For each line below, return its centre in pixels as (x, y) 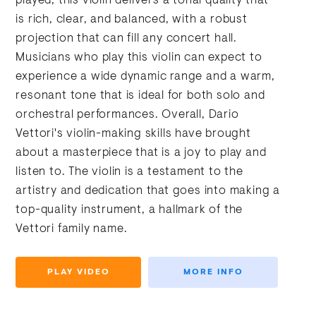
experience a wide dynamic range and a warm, (145, 77)
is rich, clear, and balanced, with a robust (132, 20)
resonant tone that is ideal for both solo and (140, 96)
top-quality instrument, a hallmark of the (129, 211)
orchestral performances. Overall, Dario (127, 115)
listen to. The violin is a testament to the (129, 172)
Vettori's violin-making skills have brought (133, 134)
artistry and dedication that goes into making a (148, 192)
